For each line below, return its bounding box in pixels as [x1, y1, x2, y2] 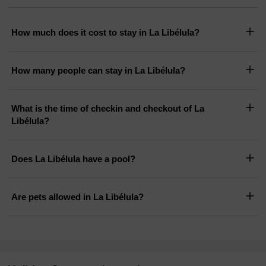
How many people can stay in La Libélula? [11, 65, 186, 76]
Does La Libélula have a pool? [11, 154, 136, 164]
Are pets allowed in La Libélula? [11, 192, 144, 202]
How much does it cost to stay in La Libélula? [11, 27, 200, 38]
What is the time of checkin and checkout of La [11, 103, 205, 114]
